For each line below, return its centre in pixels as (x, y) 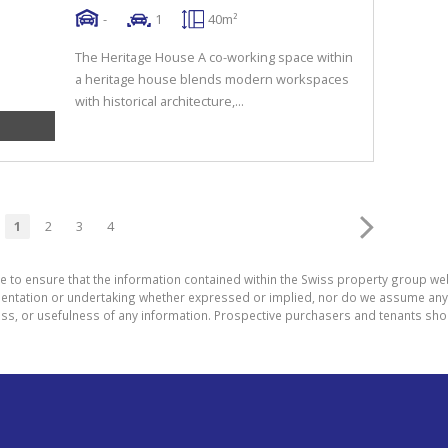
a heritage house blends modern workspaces (212, 79)
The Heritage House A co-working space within (214, 57)
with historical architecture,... (159, 101)
